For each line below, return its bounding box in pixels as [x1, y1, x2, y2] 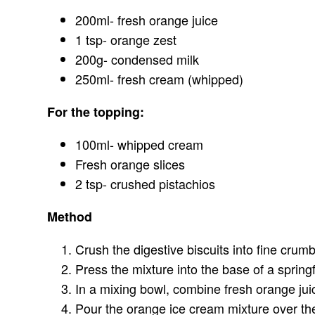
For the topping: [47, 103, 145, 121]
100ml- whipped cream [75, 135, 204, 153]
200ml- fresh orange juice [75, 11, 219, 29]
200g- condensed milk [75, 50, 200, 68]
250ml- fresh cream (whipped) [75, 70, 244, 88]
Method [47, 207, 93, 226]
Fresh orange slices [75, 155, 186, 173]
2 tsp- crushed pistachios [75, 174, 216, 193]
